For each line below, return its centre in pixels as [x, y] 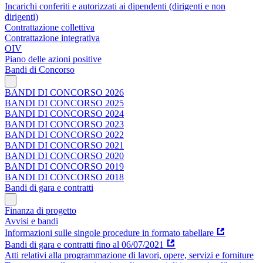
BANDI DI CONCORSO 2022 [64, 134]
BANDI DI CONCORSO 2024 [64, 113]
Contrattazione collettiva [50, 27]
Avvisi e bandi [31, 221]
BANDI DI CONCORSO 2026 [64, 92]
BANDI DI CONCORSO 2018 [64, 177]
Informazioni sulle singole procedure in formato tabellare [109, 232]
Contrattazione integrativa [52, 38]
